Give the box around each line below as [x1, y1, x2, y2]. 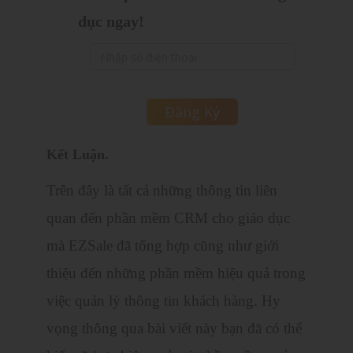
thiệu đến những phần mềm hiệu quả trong [46, 265, 306, 282]
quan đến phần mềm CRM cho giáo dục [46, 210, 290, 227]
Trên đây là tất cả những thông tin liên [46, 182, 277, 199]
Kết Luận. [46, 147, 109, 163]
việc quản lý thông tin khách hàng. [46, 292, 258, 310]
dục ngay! [78, 13, 144, 31]
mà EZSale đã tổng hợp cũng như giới [46, 237, 279, 255]
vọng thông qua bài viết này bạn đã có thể [46, 320, 302, 337]
